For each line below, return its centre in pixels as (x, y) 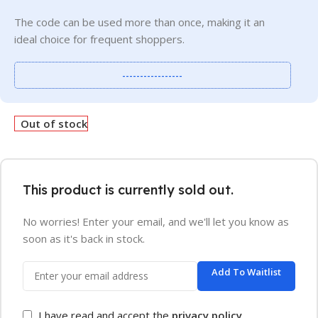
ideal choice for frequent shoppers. (99, 39)
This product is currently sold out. (128, 190)
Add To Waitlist (246, 272)
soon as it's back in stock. (84, 238)
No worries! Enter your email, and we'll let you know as (156, 221)
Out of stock (54, 123)
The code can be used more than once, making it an (139, 22)
